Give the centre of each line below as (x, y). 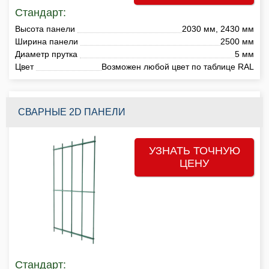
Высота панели (45, 29)
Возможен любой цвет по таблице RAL (178, 66)
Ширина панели (47, 41)
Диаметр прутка (46, 54)
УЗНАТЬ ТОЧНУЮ (194, 150)
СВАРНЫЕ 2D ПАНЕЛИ (72, 112)
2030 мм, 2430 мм (218, 29)
